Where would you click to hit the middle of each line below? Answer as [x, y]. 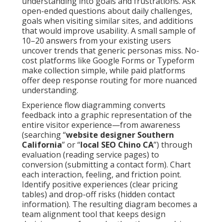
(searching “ [44, 135]
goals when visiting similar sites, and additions [108, 21]
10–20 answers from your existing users [96, 41]
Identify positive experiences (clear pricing [100, 185]
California [42, 145]
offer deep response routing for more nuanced [109, 81]
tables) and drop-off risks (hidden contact [98, 194]
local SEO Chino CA [117, 145]
